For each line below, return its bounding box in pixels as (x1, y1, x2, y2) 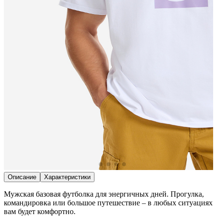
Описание (8, 173, 36, 181)
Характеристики (44, 173, 91, 181)
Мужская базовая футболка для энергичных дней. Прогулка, (4, 190, 204, 199)
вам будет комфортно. (4, 207, 76, 216)
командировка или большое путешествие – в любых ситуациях (4, 199, 213, 207)
